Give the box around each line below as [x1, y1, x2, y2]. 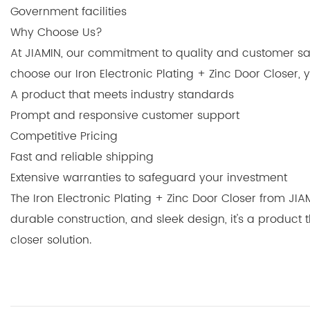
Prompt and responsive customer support [10, 106, 239, 125]
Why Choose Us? [10, 23, 102, 42]
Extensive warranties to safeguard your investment [10, 168, 287, 187]
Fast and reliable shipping [10, 147, 154, 166]
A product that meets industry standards [10, 85, 234, 104]
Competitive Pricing [10, 127, 118, 145]
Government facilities [10, 2, 127, 21]
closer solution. [10, 230, 91, 249]
